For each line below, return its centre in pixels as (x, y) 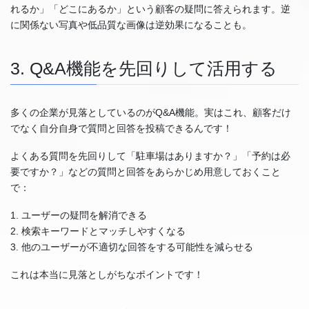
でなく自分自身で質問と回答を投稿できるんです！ (121, 129)
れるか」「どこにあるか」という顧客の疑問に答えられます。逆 (150, 9)
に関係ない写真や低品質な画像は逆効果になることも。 (131, 25)
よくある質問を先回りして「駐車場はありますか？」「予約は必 (150, 156)
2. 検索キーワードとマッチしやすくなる (98, 231)
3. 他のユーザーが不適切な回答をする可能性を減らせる (132, 247)
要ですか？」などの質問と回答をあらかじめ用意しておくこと (146, 172)
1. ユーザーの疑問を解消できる (79, 215)
